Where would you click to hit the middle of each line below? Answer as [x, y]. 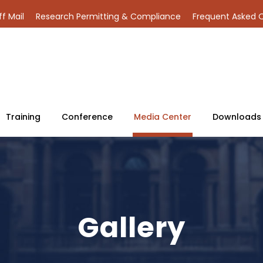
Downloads [237, 117]
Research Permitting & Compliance [108, 16]
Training [23, 117]
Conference [87, 117]
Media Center [163, 117]
